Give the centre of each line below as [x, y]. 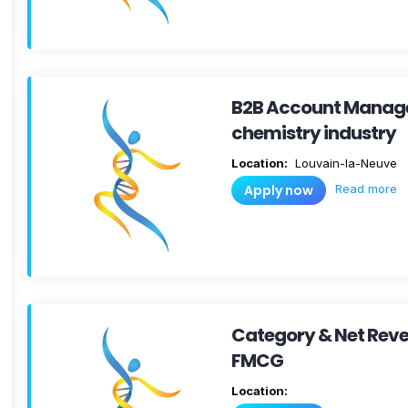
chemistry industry [314, 133]
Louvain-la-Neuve [344, 163]
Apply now [279, 190]
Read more [366, 188]
